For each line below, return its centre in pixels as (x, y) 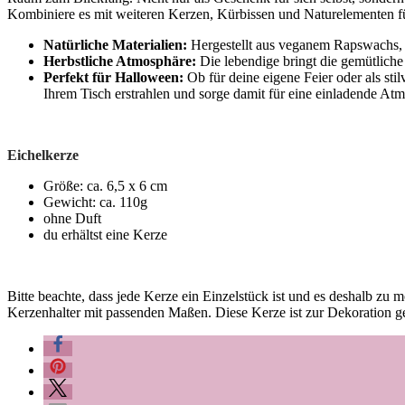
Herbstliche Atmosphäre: (120, 61)
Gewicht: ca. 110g (95, 202)
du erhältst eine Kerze (105, 234)
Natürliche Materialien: (115, 44)
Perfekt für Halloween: (113, 77)
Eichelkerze (43, 155)
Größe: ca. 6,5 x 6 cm (105, 185)
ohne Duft (72, 218)
